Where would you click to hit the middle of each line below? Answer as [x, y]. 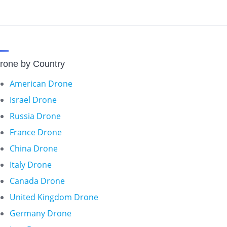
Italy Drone [31, 165]
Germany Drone [41, 214]
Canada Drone [37, 181]
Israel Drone [33, 100]
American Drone [41, 84]
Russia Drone [35, 116]
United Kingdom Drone [54, 197]
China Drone [34, 149]
